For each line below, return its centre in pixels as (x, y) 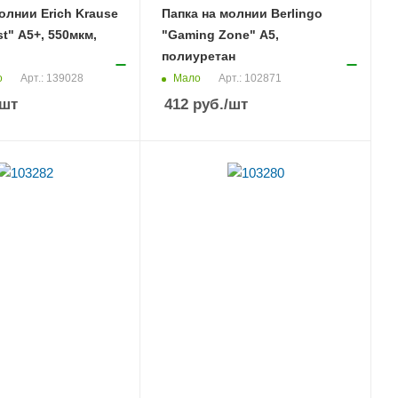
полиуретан (199, 56)
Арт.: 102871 (251, 79)
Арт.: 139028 (52, 79)
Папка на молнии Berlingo (243, 13)
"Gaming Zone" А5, (221, 35)
